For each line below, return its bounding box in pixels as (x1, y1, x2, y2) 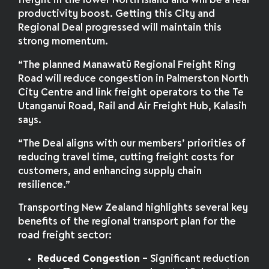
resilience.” (18, 180, 71, 190)
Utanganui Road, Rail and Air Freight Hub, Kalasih (18, 101, 247, 111)
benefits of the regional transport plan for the (18, 217, 237, 227)
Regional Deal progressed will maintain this (18, 23, 222, 32)
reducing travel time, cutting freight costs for (18, 153, 235, 162)
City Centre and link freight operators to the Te (18, 88, 244, 97)
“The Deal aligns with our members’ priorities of (18, 139, 246, 148)
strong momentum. (18, 37, 109, 46)
